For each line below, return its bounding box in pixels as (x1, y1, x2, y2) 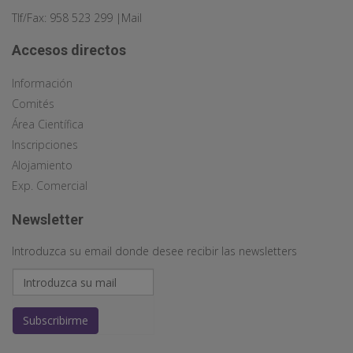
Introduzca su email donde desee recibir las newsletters (12, 243, 297, 259)
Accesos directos (12, 42, 126, 59)
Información (12, 76, 72, 91)
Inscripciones (12, 137, 78, 153)
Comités (12, 96, 54, 112)
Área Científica (12, 117, 84, 132)
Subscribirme (23, 313, 88, 329)
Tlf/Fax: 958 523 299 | (12, 10, 121, 26)
